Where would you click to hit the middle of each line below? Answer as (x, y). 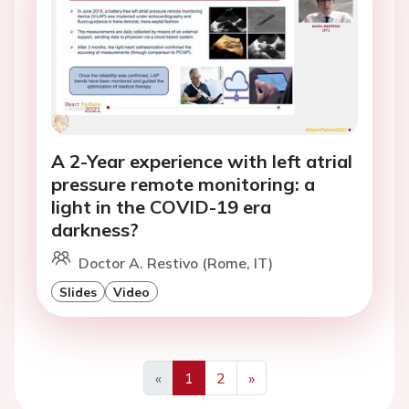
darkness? (95, 230)
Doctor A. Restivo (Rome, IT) (176, 263)
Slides (78, 292)
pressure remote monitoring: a (183, 184)
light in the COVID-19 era (161, 207)
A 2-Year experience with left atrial (202, 162)
